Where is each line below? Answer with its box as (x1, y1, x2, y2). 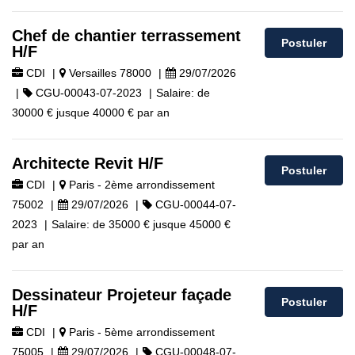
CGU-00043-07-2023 (32, 86, 142, 99)
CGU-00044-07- (152, 198, 236, 211)
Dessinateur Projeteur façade (12, 286, 231, 303)
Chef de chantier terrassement (12, 27, 241, 44)
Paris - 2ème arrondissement (66, 178, 215, 191)
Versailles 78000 (66, 67, 151, 79)
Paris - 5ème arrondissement (66, 326, 215, 338)
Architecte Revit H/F (12, 155, 163, 172)
